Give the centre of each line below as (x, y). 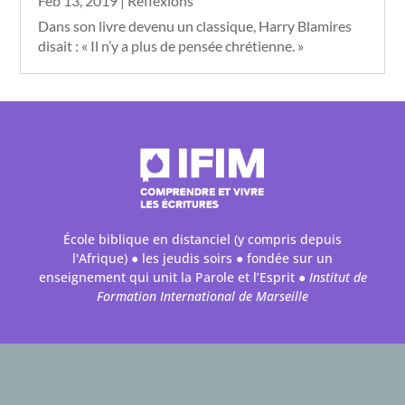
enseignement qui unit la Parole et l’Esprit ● (174, 278)
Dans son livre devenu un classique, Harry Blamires (195, 26)
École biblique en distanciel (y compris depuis (202, 240)
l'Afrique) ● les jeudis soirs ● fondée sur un (202, 259)
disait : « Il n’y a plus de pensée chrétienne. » (171, 46)
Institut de (338, 278)
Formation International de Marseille (202, 297)
